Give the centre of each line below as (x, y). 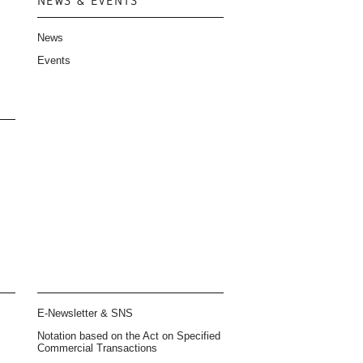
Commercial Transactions (97, 348)
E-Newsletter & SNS (85, 313)
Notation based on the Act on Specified (129, 335)
